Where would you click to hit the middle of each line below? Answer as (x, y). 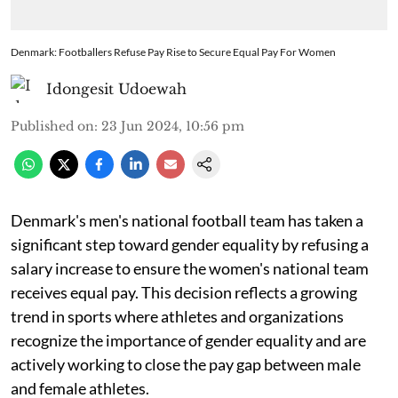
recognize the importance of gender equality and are (188, 340)
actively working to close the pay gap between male (186, 364)
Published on (52, 126)
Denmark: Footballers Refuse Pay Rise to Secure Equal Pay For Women (173, 52)
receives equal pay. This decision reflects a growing (184, 292)
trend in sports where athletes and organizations (177, 316)
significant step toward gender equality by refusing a (190, 244)
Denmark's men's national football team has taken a (187, 220)
